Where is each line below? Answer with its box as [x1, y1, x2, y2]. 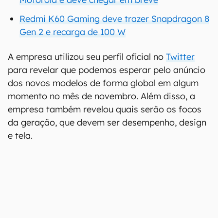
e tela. [8, 130, 33, 141]
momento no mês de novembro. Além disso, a [8, 91, 195, 102]
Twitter [166, 51, 195, 62]
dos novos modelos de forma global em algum [8, 77, 199, 89]
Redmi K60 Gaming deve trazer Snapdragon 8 [19, 13, 209, 24]
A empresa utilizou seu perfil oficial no [8, 51, 166, 62]
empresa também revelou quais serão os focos [8, 104, 201, 115]
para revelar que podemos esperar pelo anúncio [8, 64, 205, 75]
